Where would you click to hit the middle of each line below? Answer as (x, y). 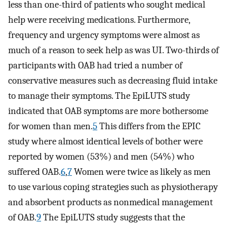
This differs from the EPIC (149, 126)
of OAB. (22, 217)
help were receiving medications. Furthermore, (99, 20)
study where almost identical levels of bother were (105, 141)
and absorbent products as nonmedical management (110, 202)
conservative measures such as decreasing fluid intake (113, 80)
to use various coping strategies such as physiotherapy (113, 187)
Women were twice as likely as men (141, 172)
